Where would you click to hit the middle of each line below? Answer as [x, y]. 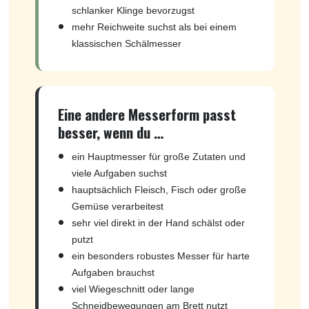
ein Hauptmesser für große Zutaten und [158, 156]
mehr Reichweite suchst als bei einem [154, 27]
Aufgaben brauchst [113, 272]
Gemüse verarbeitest [117, 206]
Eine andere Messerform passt [147, 114]
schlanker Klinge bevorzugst [133, 10]
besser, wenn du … [110, 132]
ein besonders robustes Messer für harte [160, 256]
